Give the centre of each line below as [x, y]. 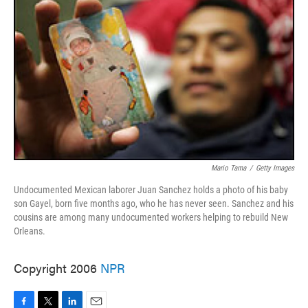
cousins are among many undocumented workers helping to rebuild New [151, 218]
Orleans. [30, 231]
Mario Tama [229, 168]
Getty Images [275, 168]
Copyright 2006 [57, 268]
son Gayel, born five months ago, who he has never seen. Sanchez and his [154, 204]
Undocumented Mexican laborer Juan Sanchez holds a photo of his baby [151, 190]
